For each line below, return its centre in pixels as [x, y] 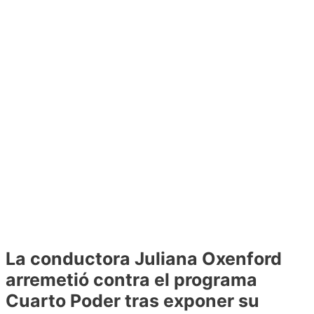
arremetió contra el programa [131, 279]
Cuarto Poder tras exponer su [132, 300]
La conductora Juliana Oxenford [144, 258]
